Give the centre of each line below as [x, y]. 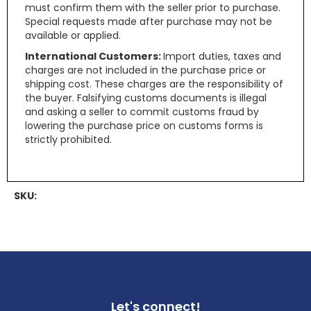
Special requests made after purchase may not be [149, 22]
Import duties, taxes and [222, 56]
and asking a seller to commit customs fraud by [142, 112]
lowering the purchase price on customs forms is [144, 126]
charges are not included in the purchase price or [145, 70]
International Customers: [94, 56]
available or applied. [73, 35]
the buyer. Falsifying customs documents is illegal [146, 98]
